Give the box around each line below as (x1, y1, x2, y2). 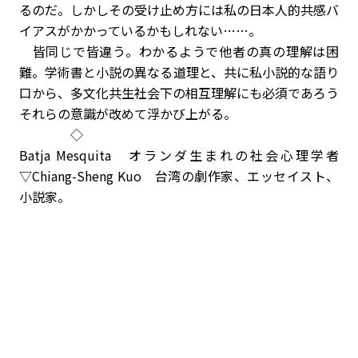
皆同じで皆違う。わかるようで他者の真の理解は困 (19, 42, 339, 61)
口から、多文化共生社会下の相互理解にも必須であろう (19, 83, 339, 102)
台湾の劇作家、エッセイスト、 (154, 166, 340, 185)
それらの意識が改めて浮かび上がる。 (19, 104, 237, 123)
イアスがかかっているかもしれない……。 (19, 21, 261, 40)
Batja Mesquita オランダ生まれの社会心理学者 (19, 145, 339, 165)
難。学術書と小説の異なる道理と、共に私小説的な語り (19, 62, 339, 82)
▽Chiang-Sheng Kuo (19, 166, 141, 185)
